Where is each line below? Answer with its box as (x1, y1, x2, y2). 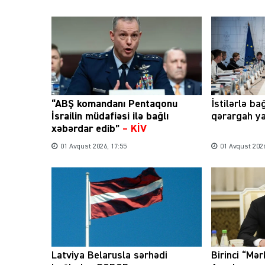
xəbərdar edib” (51, 124, 119, 135)
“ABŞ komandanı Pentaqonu (51, 99, 177, 110)
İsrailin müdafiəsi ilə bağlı (51, 111, 169, 122)
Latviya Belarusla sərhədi (51, 250, 167, 261)
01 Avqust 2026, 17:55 (60, 143, 127, 151)
